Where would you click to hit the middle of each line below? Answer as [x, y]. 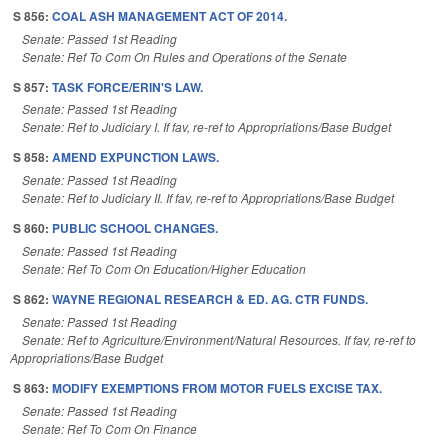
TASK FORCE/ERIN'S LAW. [127, 86]
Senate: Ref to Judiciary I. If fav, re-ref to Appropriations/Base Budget [206, 127]
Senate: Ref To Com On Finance [109, 428]
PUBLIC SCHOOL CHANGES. [135, 228]
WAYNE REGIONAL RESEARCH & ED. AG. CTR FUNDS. [210, 298]
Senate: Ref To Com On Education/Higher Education [164, 268]
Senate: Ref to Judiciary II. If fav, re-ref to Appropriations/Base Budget [208, 198]
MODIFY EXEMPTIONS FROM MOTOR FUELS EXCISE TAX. [217, 387]
